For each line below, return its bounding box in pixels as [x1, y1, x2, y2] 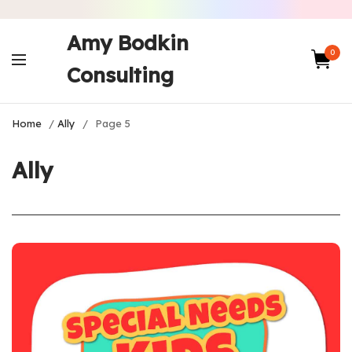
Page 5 [95, 117, 131, 130]
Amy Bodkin [66, 30, 189, 56]
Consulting [66, 62, 174, 88]
